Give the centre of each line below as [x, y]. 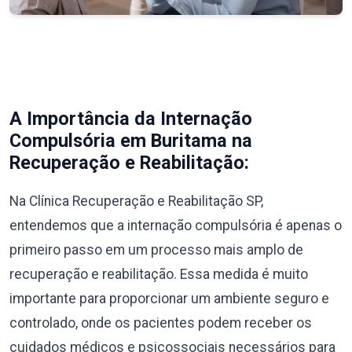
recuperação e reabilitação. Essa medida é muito [159, 274]
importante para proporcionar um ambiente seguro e [169, 298]
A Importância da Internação [131, 118]
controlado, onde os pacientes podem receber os [161, 323]
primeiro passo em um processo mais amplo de [156, 249]
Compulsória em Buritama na [131, 140]
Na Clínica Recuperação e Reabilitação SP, [136, 201]
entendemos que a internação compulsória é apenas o [176, 225]
